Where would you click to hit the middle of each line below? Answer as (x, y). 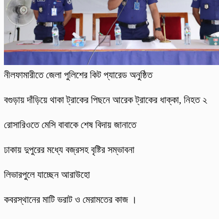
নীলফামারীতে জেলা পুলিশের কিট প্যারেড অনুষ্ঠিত (78, 75)
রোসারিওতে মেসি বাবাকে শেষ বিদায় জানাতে (70, 125)
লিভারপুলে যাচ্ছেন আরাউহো (47, 175)
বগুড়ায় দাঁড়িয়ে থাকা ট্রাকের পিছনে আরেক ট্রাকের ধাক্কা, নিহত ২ (106, 100)
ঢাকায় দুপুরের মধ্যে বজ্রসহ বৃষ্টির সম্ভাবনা (69, 150)
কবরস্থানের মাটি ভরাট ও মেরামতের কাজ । (70, 200)
